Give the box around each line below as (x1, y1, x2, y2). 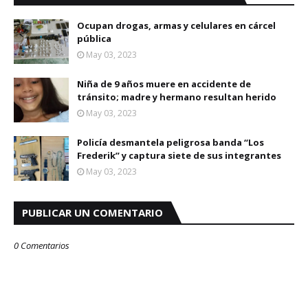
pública (77, 32, 111, 45)
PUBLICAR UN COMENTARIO (22, 206, 163, 219)
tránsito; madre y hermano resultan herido (77, 91, 276, 103)
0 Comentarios (14, 239, 69, 252)
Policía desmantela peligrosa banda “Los (77, 136, 264, 148)
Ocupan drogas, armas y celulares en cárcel (77, 19, 276, 32)
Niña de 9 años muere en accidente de (77, 78, 251, 90)
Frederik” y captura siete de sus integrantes (77, 149, 281, 162)
